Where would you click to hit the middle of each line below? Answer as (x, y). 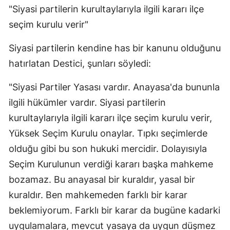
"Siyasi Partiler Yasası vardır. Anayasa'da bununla (114, 87)
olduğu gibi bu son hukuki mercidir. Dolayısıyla (108, 149)
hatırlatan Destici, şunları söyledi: (80, 64)
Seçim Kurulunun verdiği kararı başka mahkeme (111, 164)
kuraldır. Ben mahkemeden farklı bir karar (98, 195)
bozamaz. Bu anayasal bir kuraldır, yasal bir (102, 180)
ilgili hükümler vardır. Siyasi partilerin (87, 103)
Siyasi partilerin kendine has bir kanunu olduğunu (115, 48)
